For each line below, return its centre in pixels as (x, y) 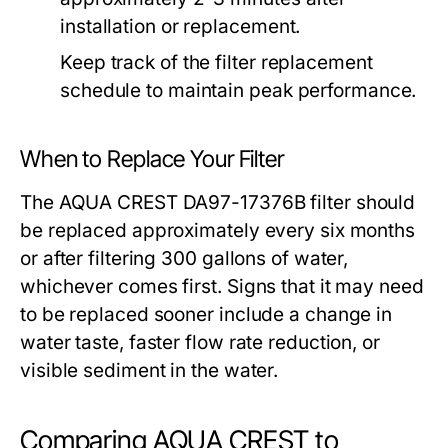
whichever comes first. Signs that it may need (222, 287)
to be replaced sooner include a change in (206, 315)
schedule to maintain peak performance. (238, 91)
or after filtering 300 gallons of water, (184, 259)
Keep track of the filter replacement (216, 63)
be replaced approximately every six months (218, 231)
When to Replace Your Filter (152, 159)
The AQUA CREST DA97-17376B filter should (218, 203)
